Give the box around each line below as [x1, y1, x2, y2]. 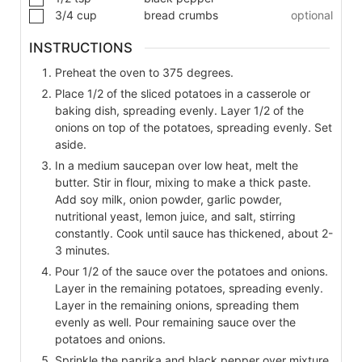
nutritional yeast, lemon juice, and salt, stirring [55, 208, 296, 223]
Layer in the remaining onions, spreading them [55, 297, 299, 312]
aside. [55, 137, 86, 151]
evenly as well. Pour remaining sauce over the [55, 314, 296, 329]
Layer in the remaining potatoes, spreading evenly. [55, 280, 323, 295]
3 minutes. [55, 242, 110, 257]
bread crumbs [144, 8, 218, 23]
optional [291, 8, 333, 23]
